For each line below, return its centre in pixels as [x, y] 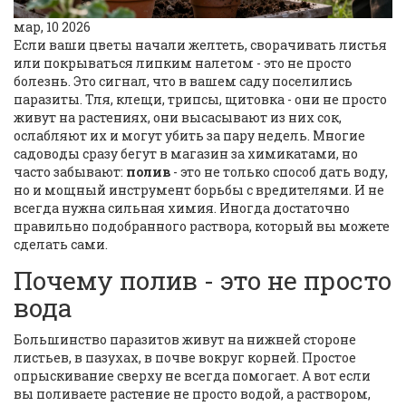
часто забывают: [70, 172]
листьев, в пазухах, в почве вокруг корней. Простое [185, 358]
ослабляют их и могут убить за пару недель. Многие [189, 136]
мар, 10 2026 [52, 27]
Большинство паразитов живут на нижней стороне [185, 340]
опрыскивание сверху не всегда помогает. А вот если [192, 376]
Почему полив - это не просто [203, 281]
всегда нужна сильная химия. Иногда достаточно [182, 208]
